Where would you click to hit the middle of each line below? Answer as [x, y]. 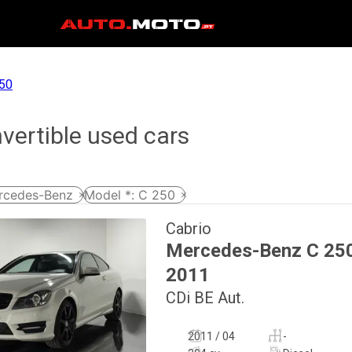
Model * [108, 195]
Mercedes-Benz [234, 251]
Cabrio [189, 229]
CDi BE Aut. [205, 298]
